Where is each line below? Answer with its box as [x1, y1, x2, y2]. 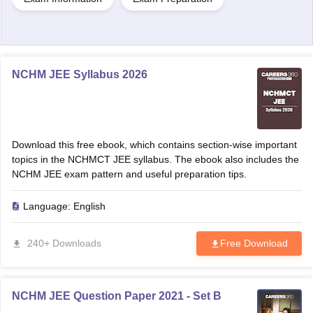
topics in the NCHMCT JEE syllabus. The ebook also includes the [11, 154, 299, 165]
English [73, 201, 105, 212]
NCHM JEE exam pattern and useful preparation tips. [11, 168, 247, 180]
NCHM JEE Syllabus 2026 [11, 68, 147, 80]
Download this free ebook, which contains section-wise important [11, 139, 297, 150]
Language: [22, 201, 73, 212]
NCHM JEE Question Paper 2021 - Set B [11, 290, 221, 302]
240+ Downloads [27, 238, 101, 249]
